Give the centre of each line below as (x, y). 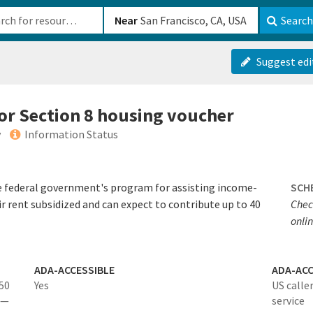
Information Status (71, 134)
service (288, 300)
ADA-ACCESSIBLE (74, 270)
